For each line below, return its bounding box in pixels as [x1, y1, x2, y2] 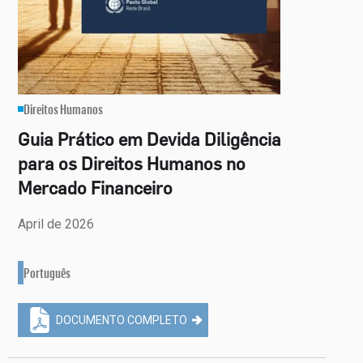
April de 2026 [18, 216, 95, 232]
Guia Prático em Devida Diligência [18, 129, 282, 149]
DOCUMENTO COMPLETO [56, 313, 188, 327]
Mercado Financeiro [18, 177, 173, 198]
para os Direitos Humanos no [18, 153, 246, 173]
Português [23, 264, 71, 281]
